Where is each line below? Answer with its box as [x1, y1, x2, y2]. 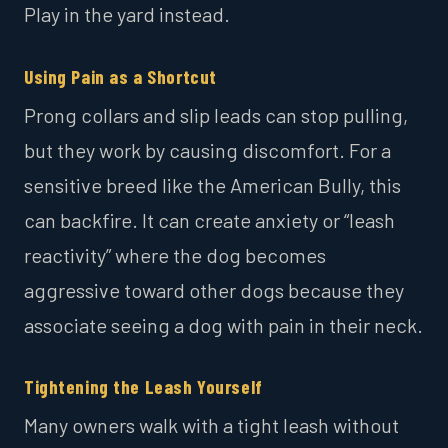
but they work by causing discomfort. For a [24, 137, 391, 162]
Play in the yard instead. [24, 2, 230, 27]
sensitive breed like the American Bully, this [24, 172, 401, 197]
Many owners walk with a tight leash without [24, 412, 399, 437]
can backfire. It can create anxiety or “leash [24, 207, 395, 232]
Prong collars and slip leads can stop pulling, [24, 102, 408, 127]
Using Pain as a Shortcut [24, 64, 217, 88]
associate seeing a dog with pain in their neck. [24, 312, 423, 337]
